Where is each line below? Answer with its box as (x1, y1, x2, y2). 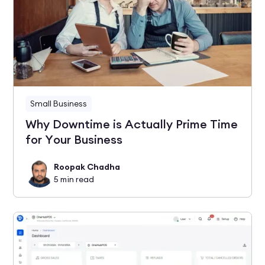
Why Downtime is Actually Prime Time (25, 116, 238, 132)
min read (59, 173, 95, 185)
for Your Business (25, 131, 123, 147)
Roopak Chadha (54, 161, 121, 172)
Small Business (30, 98, 88, 109)
